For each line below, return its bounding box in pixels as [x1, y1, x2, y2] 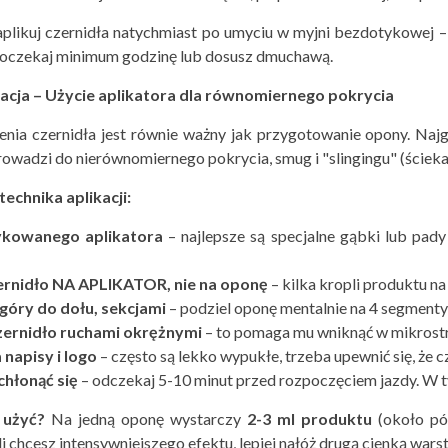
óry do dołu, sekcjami [7, 298, 166, 318]
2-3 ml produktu [247, 409, 373, 429]
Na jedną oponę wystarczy [45, 409, 248, 429]
